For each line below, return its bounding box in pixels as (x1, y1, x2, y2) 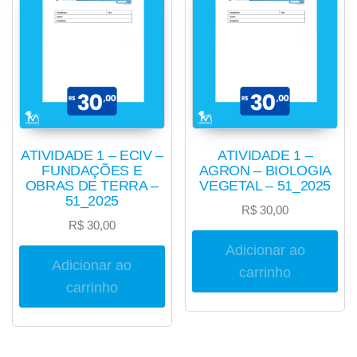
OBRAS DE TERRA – (25, 177, 159, 194)
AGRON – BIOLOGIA (198, 162, 331, 178)
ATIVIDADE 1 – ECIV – (20, 147, 163, 163)
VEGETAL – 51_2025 (199, 177, 331, 194)
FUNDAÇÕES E (41, 162, 143, 178)
